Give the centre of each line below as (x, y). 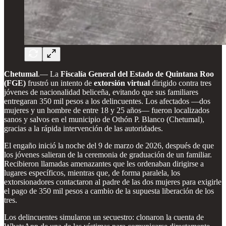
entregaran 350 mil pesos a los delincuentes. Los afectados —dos (107, 101)
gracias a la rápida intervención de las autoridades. (83, 128)
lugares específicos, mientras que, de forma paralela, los (92, 173)
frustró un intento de (60, 83)
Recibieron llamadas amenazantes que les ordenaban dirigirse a (104, 163)
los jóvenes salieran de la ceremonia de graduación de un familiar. (108, 154)
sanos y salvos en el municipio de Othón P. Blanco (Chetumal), (104, 119)
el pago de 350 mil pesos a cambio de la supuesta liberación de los (109, 191)
